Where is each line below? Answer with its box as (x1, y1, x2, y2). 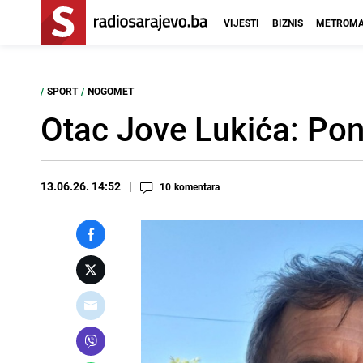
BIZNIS (272, 16, 303, 29)
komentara (174, 180, 220, 193)
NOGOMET (88, 84, 134, 97)
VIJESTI (224, 16, 259, 29)
